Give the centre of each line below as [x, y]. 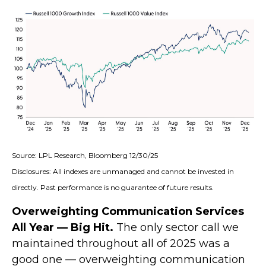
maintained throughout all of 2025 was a [121, 243]
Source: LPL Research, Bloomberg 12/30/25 [85, 155]
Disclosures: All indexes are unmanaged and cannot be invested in [123, 171]
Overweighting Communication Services [128, 211]
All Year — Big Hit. [63, 227]
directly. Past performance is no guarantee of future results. [113, 187]
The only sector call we [176, 227]
